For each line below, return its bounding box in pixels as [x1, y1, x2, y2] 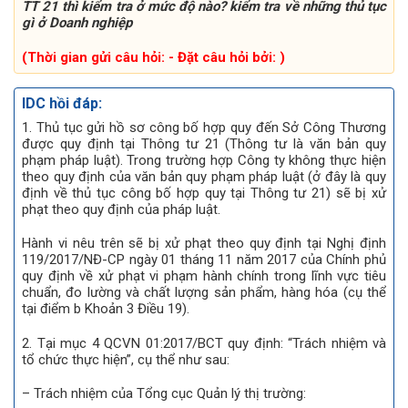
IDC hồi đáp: [22, 94, 102, 112]
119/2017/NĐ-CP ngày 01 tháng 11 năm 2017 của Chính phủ [22, 251, 386, 269]
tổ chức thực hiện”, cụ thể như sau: [22, 351, 229, 368]
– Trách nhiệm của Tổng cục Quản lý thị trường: [22, 385, 306, 403]
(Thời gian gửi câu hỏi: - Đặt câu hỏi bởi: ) [22, 48, 285, 66]
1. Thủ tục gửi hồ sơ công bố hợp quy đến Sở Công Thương [22, 118, 386, 136]
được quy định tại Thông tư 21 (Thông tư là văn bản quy [22, 135, 386, 152]
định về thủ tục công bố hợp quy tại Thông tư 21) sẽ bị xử [22, 184, 386, 201]
